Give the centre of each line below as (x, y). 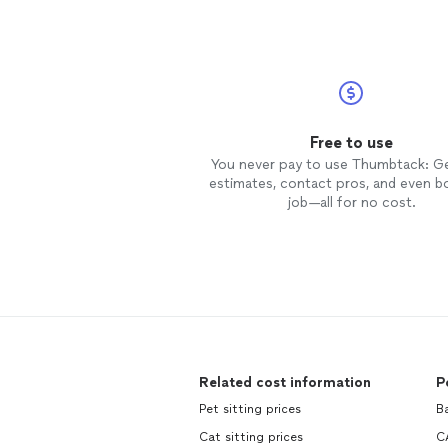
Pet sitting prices (250, 409)
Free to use (351, 142)
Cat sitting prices (251, 437)
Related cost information (285, 382)
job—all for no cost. (351, 202)
